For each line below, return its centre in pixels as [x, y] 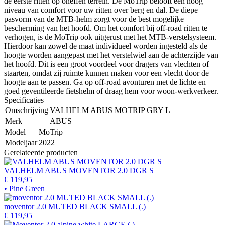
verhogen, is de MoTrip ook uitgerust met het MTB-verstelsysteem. [110, 37]
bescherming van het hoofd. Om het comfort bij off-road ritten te [106, 28]
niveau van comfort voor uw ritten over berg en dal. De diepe [101, 10]
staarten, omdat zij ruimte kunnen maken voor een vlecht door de [106, 73]
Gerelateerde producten [41, 152]
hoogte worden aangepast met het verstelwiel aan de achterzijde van [111, 55]
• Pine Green [24, 188]
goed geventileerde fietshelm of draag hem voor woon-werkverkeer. [111, 91]
